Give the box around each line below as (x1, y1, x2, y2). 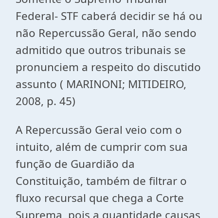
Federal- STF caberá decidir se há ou (16, 8, 202, 23)
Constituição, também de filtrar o (16, 173, 187, 188)
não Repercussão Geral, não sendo (16, 25, 197, 40)
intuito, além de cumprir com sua (16, 139, 188, 154)
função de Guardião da (16, 156, 135, 171)
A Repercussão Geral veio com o (16, 122, 182, 137)
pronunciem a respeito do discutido (16, 59, 201, 74)
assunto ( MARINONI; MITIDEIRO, (16, 76, 186, 91)
